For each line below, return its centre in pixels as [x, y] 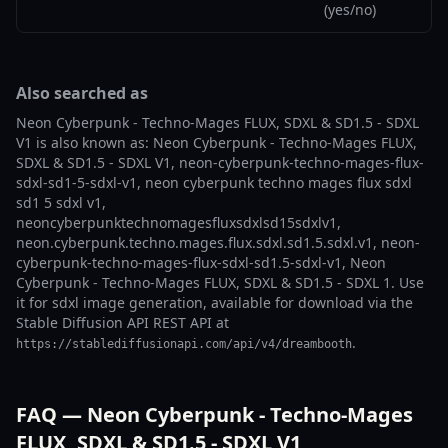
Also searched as [82, 93]
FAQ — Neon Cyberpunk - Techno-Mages [214, 414]
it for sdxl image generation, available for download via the [214, 302]
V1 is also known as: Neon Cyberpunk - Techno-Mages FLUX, [216, 142]
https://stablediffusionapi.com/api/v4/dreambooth [184, 344]
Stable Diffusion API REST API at [122, 322]
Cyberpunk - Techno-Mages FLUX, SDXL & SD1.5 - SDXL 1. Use [220, 282]
